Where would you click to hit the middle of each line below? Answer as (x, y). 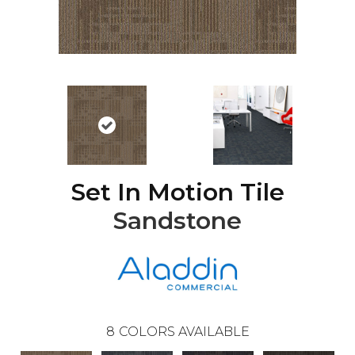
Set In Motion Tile (177, 193)
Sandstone (177, 221)
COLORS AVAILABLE (184, 331)
